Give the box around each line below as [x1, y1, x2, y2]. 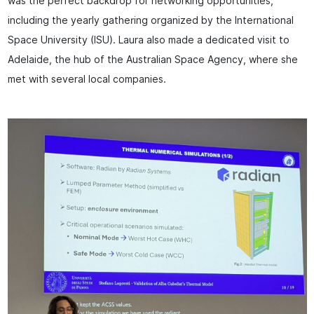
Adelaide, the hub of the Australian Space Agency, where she [7, 54, 298, 66]
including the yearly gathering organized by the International [7, 15, 294, 27]
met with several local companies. [7, 74, 166, 86]
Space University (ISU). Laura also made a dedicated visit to [7, 34, 289, 46]
